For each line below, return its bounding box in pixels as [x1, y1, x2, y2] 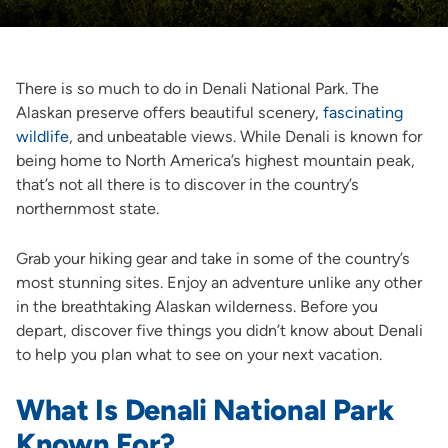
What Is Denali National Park [15, 391, 394, 427]
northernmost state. [15, 199, 159, 218]
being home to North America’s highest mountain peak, [15, 151, 415, 170]
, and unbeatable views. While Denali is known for [68, 127, 422, 146]
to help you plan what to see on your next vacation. [15, 344, 382, 364]
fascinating [322, 103, 403, 122]
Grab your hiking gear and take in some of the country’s [15, 248, 410, 268]
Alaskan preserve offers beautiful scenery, [15, 103, 323, 122]
